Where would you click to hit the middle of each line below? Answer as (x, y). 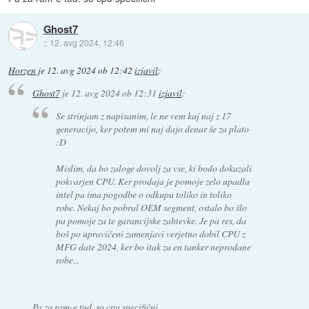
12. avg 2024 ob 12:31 (113, 93)
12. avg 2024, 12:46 (87, 42)
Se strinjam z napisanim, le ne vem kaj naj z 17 (144, 115)
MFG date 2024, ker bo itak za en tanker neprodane (154, 246)
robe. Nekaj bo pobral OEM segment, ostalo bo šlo (152, 207)
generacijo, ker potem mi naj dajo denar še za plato (153, 128)
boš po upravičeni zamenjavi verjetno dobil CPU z (151, 233)
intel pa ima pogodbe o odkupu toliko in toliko (144, 194)
